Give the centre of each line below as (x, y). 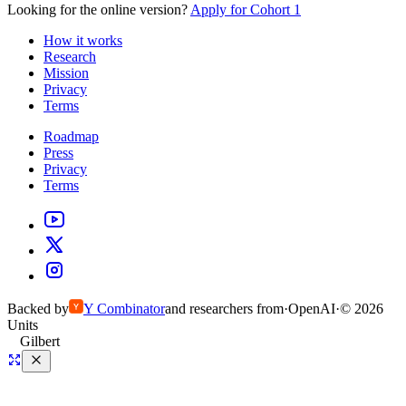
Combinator (131, 309)
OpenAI (312, 309)
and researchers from (224, 309)
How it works (83, 41)
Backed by (38, 309)
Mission (66, 73)
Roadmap (71, 137)
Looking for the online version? (97, 10)
